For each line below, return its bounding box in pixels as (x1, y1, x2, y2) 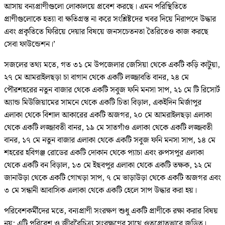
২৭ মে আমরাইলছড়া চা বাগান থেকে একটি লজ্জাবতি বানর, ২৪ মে (4, 71, 189, 84)
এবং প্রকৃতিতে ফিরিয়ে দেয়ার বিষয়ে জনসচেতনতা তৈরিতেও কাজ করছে (4, 25, 208, 38)
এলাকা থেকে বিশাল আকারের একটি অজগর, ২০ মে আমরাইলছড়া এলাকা (4, 108, 212, 122)
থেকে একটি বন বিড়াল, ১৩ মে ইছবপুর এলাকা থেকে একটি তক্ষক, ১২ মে (4, 159, 211, 172)
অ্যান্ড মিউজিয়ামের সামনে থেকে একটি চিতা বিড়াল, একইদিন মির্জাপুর (4, 96, 201, 109)
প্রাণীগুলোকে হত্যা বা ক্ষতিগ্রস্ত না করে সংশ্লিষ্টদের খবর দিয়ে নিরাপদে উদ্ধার (4, 13, 216, 26)
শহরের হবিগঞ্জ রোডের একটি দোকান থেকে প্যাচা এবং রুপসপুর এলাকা (4, 146, 204, 159)
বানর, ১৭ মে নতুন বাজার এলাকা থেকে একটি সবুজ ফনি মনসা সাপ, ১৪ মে (4, 134, 215, 147)
